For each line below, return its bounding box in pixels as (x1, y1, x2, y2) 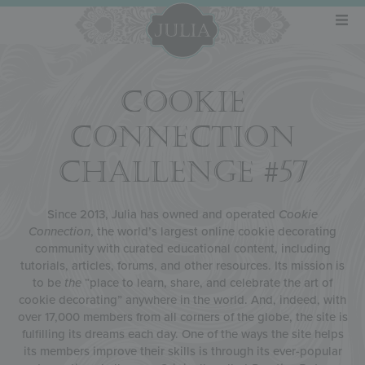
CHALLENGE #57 (57, 154, 308, 190)
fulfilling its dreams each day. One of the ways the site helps (21, 326, 344, 341)
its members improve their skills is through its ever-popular (23, 343, 342, 358)
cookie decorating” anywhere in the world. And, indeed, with (19, 292, 346, 307)
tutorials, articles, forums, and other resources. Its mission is (20, 257, 345, 273)
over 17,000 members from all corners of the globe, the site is (17, 309, 348, 324)
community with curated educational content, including (34, 240, 331, 256)
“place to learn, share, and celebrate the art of (81, 275, 332, 290)
